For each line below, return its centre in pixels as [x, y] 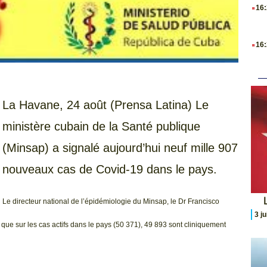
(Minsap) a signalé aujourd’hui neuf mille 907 [120, 148]
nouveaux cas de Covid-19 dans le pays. [110, 170]
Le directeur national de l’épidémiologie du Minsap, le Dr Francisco [111, 201]
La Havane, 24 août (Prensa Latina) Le [105, 105]
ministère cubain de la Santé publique [101, 127]
